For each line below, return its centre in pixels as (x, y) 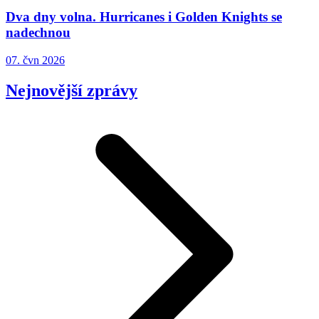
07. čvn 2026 (35, 60)
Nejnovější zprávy (72, 90)
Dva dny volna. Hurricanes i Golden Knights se (144, 17)
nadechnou (38, 33)
